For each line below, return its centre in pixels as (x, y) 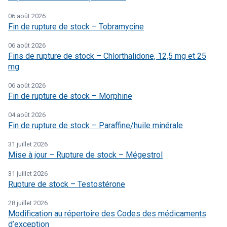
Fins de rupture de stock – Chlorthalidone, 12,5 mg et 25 (107, 56)
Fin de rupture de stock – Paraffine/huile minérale (96, 126)
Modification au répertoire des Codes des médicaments (107, 214)
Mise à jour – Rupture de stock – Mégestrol (85, 155)
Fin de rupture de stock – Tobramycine (76, 27)
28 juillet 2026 (28, 203)
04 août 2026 (27, 115)
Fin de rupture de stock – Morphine (70, 96)
